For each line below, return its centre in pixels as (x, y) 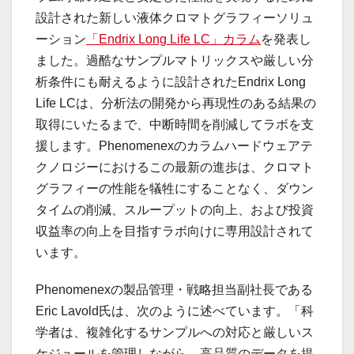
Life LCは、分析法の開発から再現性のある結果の (176, 104)
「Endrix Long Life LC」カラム (173, 40)
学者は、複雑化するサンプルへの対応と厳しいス (175, 333)
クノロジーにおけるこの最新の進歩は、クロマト (175, 168)
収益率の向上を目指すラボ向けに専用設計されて (175, 232)
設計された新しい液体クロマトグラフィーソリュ (175, 18)
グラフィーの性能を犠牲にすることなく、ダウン (175, 189)
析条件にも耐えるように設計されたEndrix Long (171, 82)
